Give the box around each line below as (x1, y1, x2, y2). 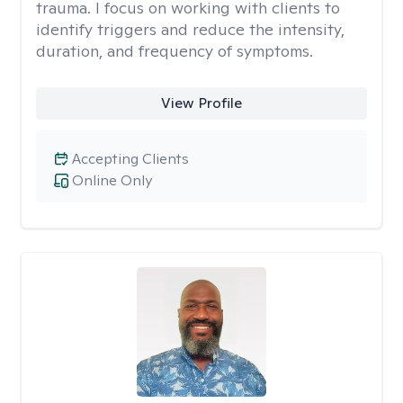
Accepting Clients (72, 149, 189, 168)
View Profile (160, 94, 242, 112)
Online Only (72, 171, 152, 190)
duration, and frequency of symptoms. (36, 40, 313, 61)
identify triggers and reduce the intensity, (36, 19, 345, 40)
